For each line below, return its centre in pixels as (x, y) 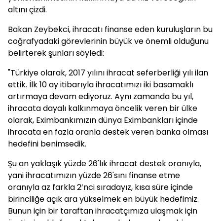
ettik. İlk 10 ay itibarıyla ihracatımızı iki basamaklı (101, 85)
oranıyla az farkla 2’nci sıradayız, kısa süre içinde (100, 187)
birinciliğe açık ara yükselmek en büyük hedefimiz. (103, 199)
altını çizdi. (27, 10)
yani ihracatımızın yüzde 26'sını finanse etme (94, 175)
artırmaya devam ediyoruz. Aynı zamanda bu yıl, (101, 96)
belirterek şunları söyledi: (56, 53)
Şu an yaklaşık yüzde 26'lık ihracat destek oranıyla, (105, 164)
